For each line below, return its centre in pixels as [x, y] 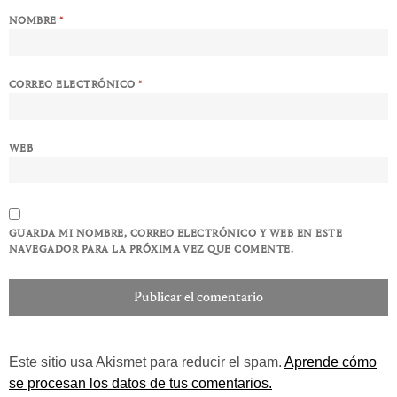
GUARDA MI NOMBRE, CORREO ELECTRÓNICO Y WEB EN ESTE [176, 234]
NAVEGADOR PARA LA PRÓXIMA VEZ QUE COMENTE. [152, 249]
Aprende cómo [331, 362]
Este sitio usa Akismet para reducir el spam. [147, 362]
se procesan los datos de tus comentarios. [140, 383]
